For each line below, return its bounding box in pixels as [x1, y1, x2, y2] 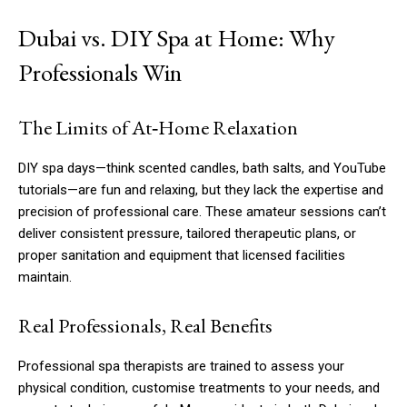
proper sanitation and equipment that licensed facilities [18, 246, 345, 263]
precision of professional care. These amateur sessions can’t [18, 203, 386, 220]
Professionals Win [18, 55, 182, 88]
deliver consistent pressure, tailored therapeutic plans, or [18, 224, 356, 242]
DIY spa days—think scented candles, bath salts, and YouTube [18, 159, 386, 176]
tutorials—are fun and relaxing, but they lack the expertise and [18, 181, 383, 198]
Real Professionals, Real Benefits [18, 312, 273, 339]
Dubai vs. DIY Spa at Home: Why [18, 21, 335, 54]
